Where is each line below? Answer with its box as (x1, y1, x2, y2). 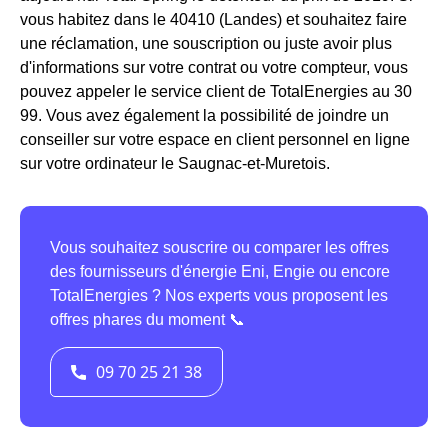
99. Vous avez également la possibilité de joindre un (20, 107, 389, 125)
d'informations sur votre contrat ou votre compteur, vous (20, 59, 408, 77)
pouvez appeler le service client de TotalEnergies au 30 (20, 83, 412, 101)
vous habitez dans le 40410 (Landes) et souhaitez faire (20, 11, 407, 29)
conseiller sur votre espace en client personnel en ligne (20, 131, 410, 149)
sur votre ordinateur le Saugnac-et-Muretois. (20, 155, 330, 173)
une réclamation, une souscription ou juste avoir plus (20, 35, 392, 53)
